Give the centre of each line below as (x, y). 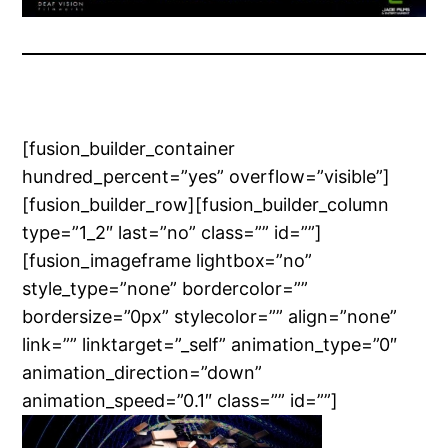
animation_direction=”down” (142, 373)
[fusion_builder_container (129, 149)
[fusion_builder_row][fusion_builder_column (206, 205)
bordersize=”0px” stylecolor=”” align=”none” (210, 317)
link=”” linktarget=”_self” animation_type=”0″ (210, 345)
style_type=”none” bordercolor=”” (165, 289)
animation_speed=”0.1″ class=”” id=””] (180, 401)
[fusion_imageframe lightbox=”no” (167, 261)
